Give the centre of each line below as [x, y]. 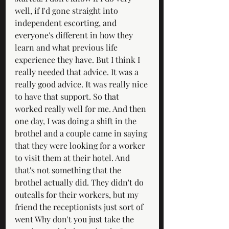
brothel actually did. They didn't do [80, 182]
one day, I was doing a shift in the [77, 121]
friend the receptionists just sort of [80, 207]
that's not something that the [69, 170]
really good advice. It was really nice [82, 84]
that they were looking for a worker [81, 145]
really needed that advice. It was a [78, 72]
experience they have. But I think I [78, 59]
